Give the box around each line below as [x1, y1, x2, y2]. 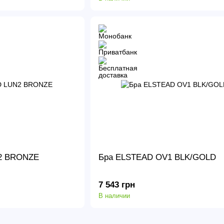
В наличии [98, 191, 130, 199]
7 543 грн [98, 179, 135, 189]
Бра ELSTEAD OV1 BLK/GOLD [98, 152, 216, 162]
